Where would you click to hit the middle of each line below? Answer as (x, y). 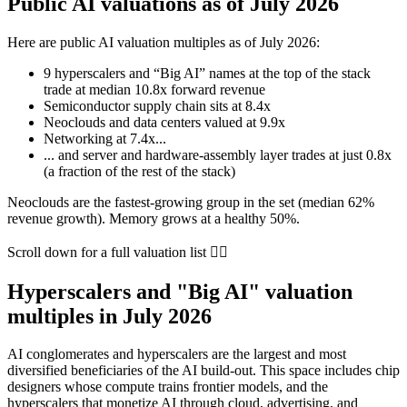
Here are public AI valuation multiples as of (134, 42)
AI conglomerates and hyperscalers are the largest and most (177, 354)
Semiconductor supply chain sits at (144, 105)
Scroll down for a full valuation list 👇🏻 (118, 252)
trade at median (89, 89)
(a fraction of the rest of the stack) (139, 171)
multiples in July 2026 (109, 316)
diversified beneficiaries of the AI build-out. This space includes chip (203, 371)
